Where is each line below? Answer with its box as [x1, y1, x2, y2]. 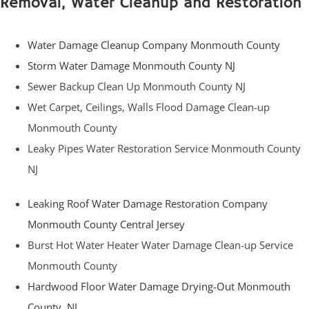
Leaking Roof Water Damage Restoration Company [28, 197, 268, 211]
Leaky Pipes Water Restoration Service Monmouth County [28, 141, 301, 156]
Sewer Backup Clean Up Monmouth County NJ [28, 79, 246, 94]
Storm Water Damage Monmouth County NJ [28, 59, 235, 73]
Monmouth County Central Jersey [28, 217, 185, 232]
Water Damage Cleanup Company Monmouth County [28, 38, 280, 52]
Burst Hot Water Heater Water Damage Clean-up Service [28, 238, 293, 252]
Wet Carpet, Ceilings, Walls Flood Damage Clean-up [28, 100, 270, 114]
